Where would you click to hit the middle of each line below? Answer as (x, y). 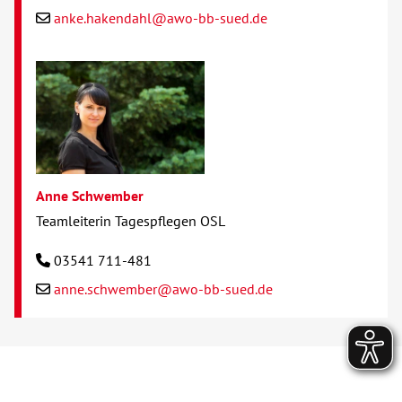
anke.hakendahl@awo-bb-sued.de (161, 18)
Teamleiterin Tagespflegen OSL (131, 220)
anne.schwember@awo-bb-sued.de (163, 288)
